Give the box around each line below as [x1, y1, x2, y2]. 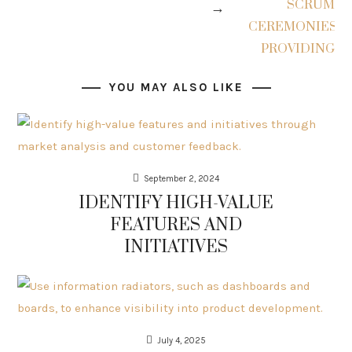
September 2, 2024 [144, 174, 219, 184]
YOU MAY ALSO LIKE [108, 80, 244, 94]
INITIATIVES [124, 236, 228, 258]
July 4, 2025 [157, 335, 206, 346]
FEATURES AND [110, 214, 242, 236]
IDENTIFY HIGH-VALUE [79, 192, 273, 214]
